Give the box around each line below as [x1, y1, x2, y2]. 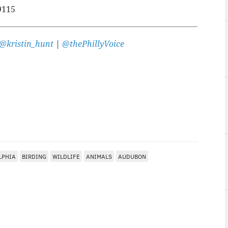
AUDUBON [118, 152, 146, 160]
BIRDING [22, 152, 46, 160]
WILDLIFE [52, 152, 80, 160]
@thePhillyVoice [62, 39, 124, 49]
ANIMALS [86, 152, 112, 160]
